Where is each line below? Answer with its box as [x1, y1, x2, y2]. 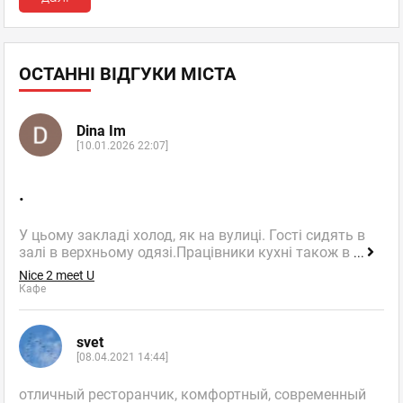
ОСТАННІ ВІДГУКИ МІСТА [19, 63, 236, 85]
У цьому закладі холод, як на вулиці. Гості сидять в [19, 227, 365, 245]
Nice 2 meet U [19, 268, 94, 283]
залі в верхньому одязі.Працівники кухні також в [19, 244, 354, 262]
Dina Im [76, 121, 126, 139]
